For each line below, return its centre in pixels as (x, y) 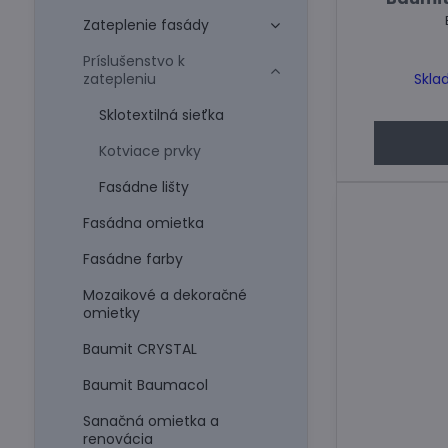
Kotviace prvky (149, 151)
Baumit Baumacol (145, 385)
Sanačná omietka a (150, 421)
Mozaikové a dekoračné (164, 295)
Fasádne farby (132, 259)
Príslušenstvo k (133, 61)
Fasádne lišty (143, 187)
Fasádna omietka (143, 223)
